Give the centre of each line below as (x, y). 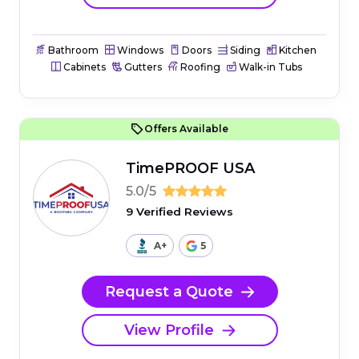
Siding (244, 50)
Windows (139, 50)
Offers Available (186, 129)
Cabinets (83, 67)
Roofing (199, 67)
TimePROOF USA (190, 168)
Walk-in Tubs (269, 67)
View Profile (169, 330)
